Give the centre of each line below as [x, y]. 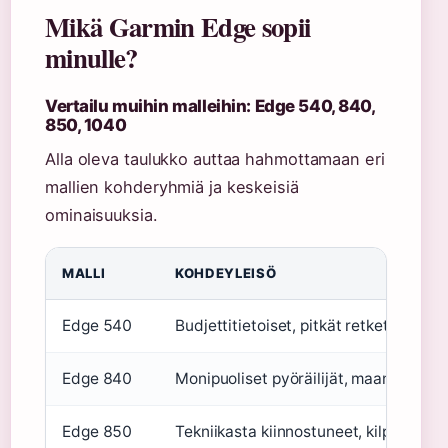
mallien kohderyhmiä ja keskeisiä [172, 186]
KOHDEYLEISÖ [226, 272]
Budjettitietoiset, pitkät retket [282, 325]
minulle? [91, 57]
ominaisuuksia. [101, 214]
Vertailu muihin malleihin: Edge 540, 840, [210, 105]
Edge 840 [97, 378]
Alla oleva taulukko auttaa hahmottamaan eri [215, 158]
